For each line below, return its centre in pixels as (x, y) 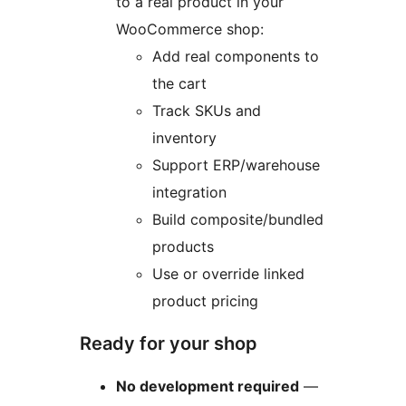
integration (189, 193)
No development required (208, 387)
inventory (184, 138)
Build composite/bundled (238, 220)
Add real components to (236, 57)
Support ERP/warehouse (236, 165)
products (183, 247)
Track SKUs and (207, 111)
